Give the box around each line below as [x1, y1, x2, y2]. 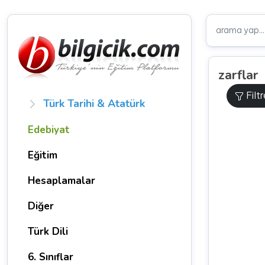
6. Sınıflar [28, 250, 73, 264]
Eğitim [28, 148, 57, 162]
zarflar [218, 66, 258, 84]
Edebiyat [28, 123, 70, 137]
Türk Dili [28, 225, 68, 238]
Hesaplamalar [28, 174, 95, 188]
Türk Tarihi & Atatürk [43, 96, 145, 111]
